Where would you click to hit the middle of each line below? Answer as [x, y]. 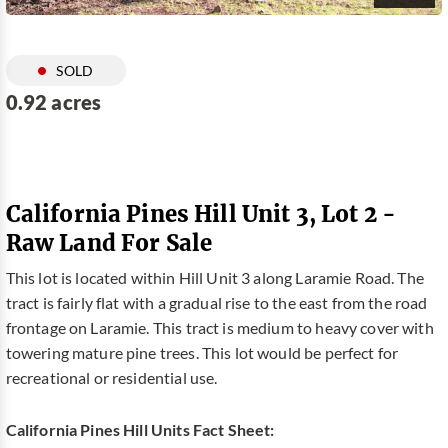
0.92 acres [53, 103]
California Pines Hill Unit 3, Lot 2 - [201, 214]
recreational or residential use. [111, 377]
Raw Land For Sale [109, 243]
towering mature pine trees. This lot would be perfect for [202, 352]
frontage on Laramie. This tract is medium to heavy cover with [219, 327]
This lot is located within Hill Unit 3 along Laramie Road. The [214, 277]
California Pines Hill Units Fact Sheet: [140, 429]
